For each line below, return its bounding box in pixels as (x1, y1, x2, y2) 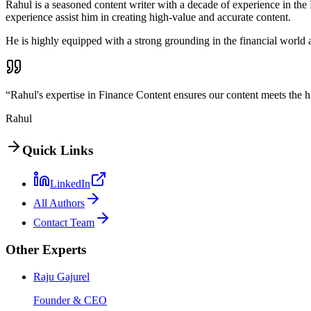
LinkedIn (50, 178, 90, 190)
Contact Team (33, 217, 94, 229)
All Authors (33, 197, 85, 210)
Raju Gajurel (33, 270, 90, 283)
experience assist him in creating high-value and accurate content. (6, 10, 291, 23)
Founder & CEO (33, 294, 107, 306)
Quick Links (22, 142, 93, 158)
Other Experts (6, 242, 86, 258)
